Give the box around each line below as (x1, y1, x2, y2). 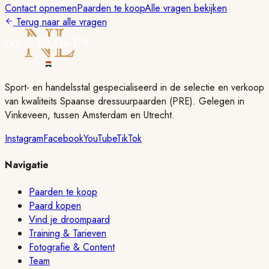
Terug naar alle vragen (13, 15, 107, 29)
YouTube (83, 131, 116, 146)
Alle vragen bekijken (145, 1, 227, 16)
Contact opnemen (5, 1, 77, 16)
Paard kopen (29, 198, 81, 213)
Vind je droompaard (29, 212, 110, 226)
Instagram (5, 131, 43, 146)
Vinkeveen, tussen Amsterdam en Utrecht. (5, 108, 175, 122)
